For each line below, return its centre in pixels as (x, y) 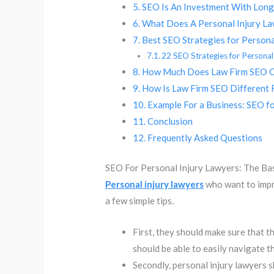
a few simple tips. (140, 201)
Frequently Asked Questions (205, 137)
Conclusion (170, 121)
